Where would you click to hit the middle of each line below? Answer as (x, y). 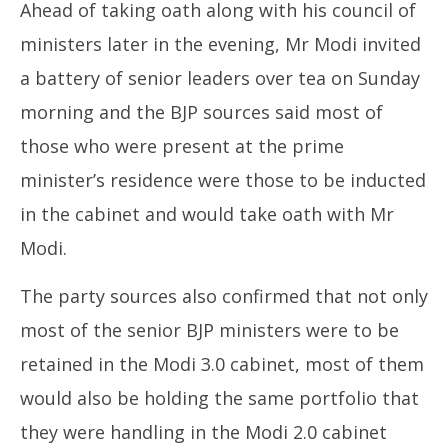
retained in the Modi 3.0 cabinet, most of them (222, 363)
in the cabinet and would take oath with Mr (207, 213)
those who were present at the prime (182, 145)
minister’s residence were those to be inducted (223, 179)
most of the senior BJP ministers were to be (209, 329)
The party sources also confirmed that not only (224, 295)
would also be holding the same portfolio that (219, 397)
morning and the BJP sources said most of (201, 111)
